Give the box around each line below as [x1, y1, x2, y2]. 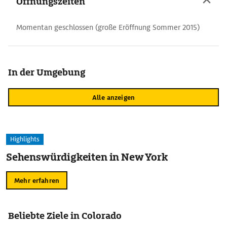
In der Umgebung [8, 66, 85, 78]
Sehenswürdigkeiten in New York [6, 150, 168, 164]
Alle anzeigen [92, 93, 135, 102]
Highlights [10, 135, 40, 143]
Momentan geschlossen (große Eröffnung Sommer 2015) [16, 23, 200, 32]
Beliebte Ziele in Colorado [8, 210, 122, 221]
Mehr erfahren [14, 176, 59, 185]
